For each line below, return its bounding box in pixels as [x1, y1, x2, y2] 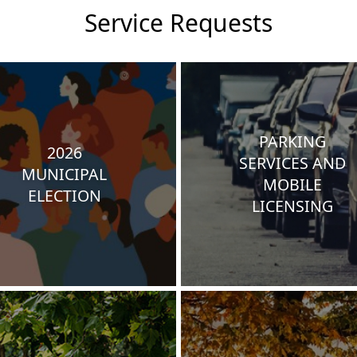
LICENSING [252, 195, 334, 218]
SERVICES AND [239, 152, 347, 175]
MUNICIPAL [22, 163, 108, 185]
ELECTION [27, 184, 101, 206]
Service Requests [84, 6, 273, 39]
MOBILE [263, 174, 323, 196]
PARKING [259, 131, 327, 153]
